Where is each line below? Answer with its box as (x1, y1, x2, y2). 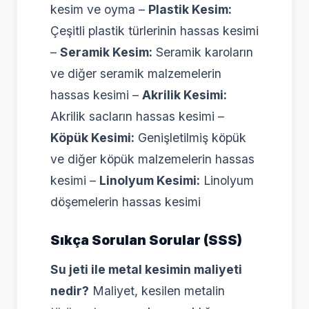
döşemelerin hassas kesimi (50, 194, 201, 209)
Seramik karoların (152, 44, 253, 59)
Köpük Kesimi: (50, 130, 134, 145)
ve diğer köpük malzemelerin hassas (50, 151, 255, 166)
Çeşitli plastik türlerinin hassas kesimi (50, 23, 259, 38)
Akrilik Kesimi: (142, 87, 227, 102)
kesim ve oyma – (50, 1, 148, 17)
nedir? (50, 283, 89, 298)
